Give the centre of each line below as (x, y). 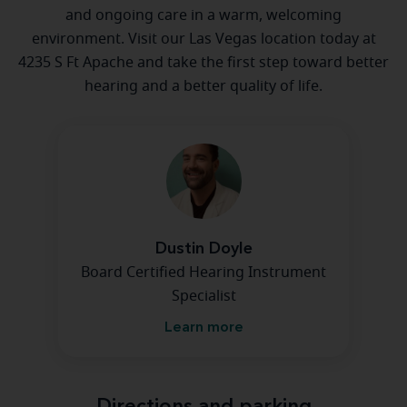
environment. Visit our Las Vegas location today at (203, 39)
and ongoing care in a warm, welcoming (203, 15)
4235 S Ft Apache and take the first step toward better (203, 63)
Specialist (203, 296)
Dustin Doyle (203, 249)
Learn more (203, 328)
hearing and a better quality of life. (203, 86)
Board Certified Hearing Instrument (203, 273)
